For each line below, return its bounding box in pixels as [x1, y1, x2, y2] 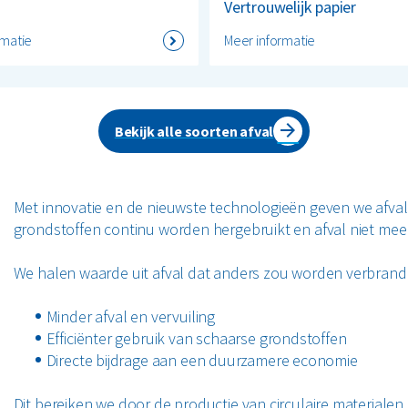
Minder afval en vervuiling [46, 306, 215, 328]
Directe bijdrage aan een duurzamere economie [46, 350, 358, 372]
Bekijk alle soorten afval [114, 122, 274, 141]
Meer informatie [224, 31, 316, 50]
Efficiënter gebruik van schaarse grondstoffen [46, 328, 347, 350]
